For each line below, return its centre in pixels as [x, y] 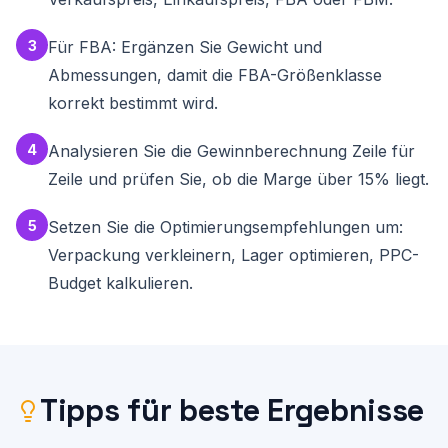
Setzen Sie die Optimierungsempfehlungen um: [225, 227]
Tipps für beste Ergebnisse [232, 410]
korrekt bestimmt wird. [133, 103]
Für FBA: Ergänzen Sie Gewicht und [185, 47]
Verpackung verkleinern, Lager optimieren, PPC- [233, 255]
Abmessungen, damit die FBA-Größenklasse [215, 75]
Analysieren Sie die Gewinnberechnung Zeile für [231, 151]
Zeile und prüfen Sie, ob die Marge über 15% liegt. [238, 179]
